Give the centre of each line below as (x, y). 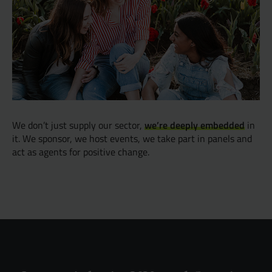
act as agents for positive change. (81, 152)
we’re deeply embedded (195, 125)
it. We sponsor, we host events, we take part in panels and (132, 138)
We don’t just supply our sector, (78, 125)
